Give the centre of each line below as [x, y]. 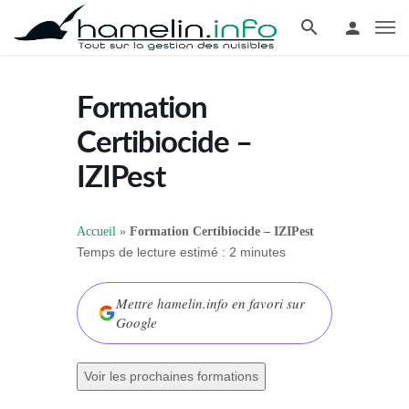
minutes [261, 252]
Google [136, 322]
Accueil [96, 231]
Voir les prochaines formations [171, 376]
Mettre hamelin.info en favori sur [210, 303]
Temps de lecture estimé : [153, 252]
